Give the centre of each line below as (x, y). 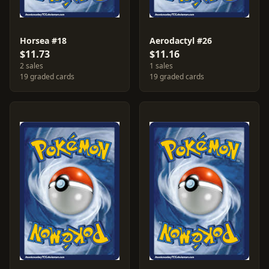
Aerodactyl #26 (181, 41)
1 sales (161, 66)
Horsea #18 (43, 41)
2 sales (32, 66)
